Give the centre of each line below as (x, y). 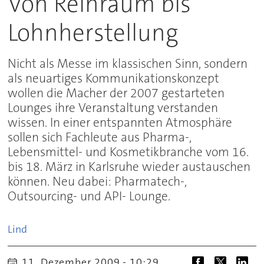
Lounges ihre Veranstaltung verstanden (113, 108)
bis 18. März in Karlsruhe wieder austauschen (129, 167)
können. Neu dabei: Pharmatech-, (98, 182)
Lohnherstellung (93, 33)
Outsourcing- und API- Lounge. (89, 197)
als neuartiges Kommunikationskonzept (114, 79)
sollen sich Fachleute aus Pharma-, (100, 138)
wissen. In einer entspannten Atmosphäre (120, 123)
